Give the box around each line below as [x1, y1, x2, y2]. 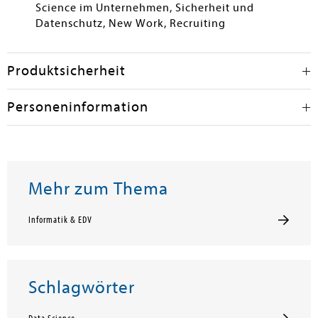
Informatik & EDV [28, 214, 92, 226]
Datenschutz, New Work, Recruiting [35, 17, 226, 30]
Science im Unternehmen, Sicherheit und [35, 1, 254, 14]
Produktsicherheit [7, 62, 126, 79]
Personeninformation [7, 99, 148, 115]
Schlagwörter [28, 278, 135, 297]
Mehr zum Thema [28, 179, 168, 199]
